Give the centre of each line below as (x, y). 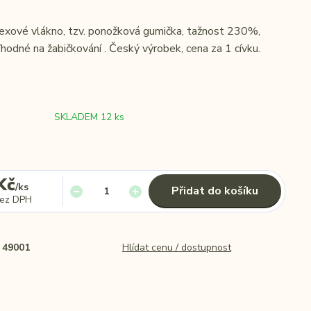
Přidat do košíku (215, 191)
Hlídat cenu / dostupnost (177, 247)
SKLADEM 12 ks (89, 117)
